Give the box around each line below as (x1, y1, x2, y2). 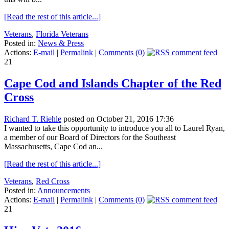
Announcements (37, 186, 90, 195)
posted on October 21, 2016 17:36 (61, 114, 174, 123)
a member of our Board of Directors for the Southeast (4, 132, 176, 142)
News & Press (38, 38, 84, 48)
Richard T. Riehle (4, 114, 61, 123)
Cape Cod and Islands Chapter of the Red (4, 76, 221, 90)
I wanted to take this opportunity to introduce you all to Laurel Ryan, (4, 123, 225, 132)
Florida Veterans (36, 29, 88, 38)
